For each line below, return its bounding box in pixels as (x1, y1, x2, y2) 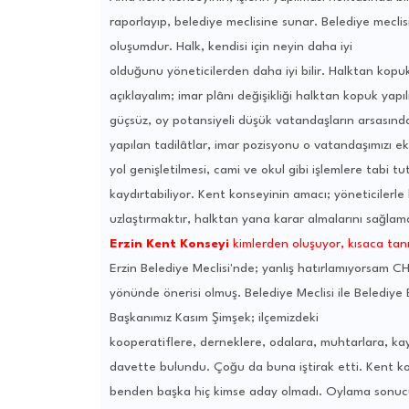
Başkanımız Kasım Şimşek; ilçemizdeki (109, 311, 319, 325)
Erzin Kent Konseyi (109, 237, 229, 251)
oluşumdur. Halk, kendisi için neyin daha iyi (109, 40, 352, 54)
